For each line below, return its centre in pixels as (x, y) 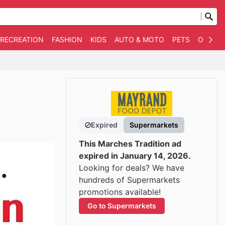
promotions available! (120, 192)
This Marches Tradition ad (130, 144)
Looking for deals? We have (132, 168)
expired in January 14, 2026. (135, 156)
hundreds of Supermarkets (129, 180)
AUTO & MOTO (139, 39)
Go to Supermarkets (122, 206)
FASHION (67, 39)
